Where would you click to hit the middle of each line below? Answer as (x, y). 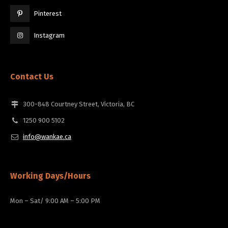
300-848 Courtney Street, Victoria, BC (79, 104)
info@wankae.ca (47, 137)
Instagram (49, 36)
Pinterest (47, 14)
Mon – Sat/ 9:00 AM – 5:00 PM (55, 201)
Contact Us (32, 77)
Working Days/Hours (50, 176)
